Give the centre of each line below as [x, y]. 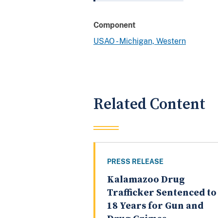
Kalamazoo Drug [146, 180]
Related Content [149, 104]
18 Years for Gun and [155, 206]
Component [115, 25]
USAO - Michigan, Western [140, 41]
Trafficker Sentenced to [162, 193]
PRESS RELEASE [135, 162]
